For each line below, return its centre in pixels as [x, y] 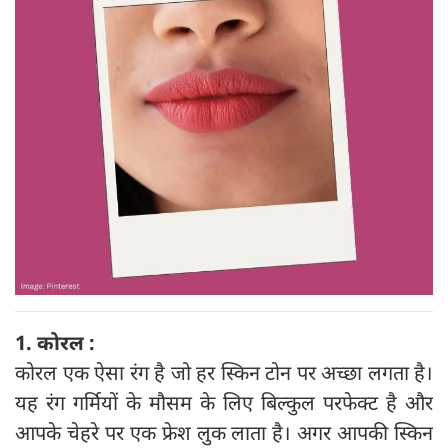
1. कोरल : [55, 343]
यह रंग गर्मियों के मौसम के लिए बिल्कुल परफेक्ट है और [224, 403]
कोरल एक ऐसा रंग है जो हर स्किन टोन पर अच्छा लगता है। [224, 373]
